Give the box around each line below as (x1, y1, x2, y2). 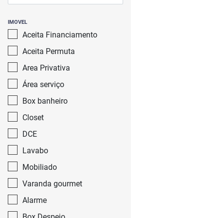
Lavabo (22, 146, 48, 155)
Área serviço (22, 80, 64, 89)
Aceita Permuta (22, 47, 75, 56)
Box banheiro (22, 96, 68, 106)
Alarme (22, 196, 47, 205)
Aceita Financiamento (22, 30, 97, 39)
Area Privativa (22, 63, 70, 73)
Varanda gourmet (22, 179, 82, 188)
